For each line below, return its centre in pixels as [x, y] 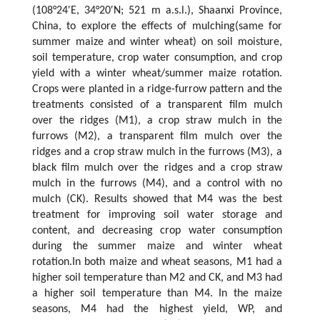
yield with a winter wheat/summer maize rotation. [157, 74]
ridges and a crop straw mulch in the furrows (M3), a [157, 152]
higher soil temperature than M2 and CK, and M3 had [157, 278]
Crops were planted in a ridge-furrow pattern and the [157, 90]
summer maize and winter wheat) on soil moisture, [157, 42]
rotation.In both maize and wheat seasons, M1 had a [157, 262]
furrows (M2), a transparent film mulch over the [157, 137]
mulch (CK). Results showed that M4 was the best [157, 200]
